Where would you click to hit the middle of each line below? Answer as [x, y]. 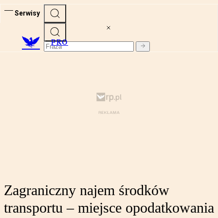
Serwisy [27, 13]
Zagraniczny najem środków [87, 190]
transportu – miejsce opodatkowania [109, 208]
